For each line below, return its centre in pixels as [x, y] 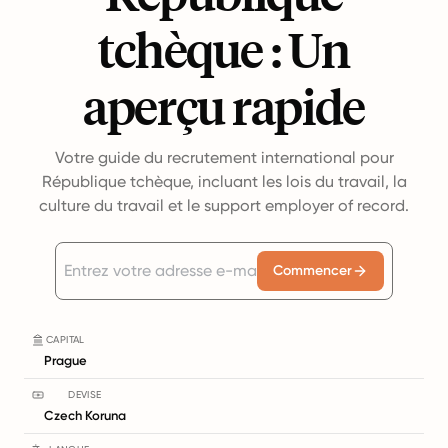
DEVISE [85, 394]
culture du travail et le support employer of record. [224, 205]
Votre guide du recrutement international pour [224, 157]
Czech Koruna [85, 415]
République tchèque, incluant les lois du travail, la [224, 181]
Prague [65, 360]
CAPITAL [65, 339]
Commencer [312, 270]
